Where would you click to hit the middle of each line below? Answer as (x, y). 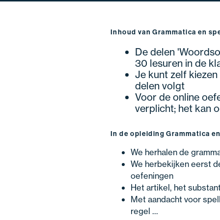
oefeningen (152, 175)
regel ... (145, 211)
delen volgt (160, 85)
